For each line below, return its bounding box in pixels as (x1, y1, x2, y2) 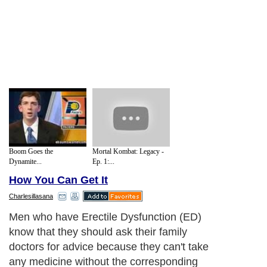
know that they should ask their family (9, 226, 187, 238)
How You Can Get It (9, 174, 108, 187)
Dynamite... (9, 157, 42, 166)
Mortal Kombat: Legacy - (92, 147, 164, 156)
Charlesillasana (9, 193, 53, 200)
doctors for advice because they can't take (9, 241, 209, 253)
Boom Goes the (9, 147, 53, 156)
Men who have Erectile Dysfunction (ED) (9, 211, 201, 223)
